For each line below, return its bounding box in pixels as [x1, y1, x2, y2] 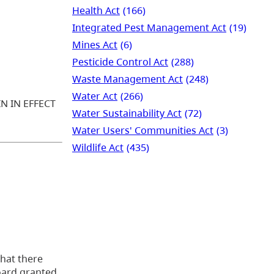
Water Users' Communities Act [72, 123, 213, 137]
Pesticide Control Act [72, 54, 168, 68]
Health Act [72, 3, 120, 17]
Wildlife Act [72, 140, 124, 154]
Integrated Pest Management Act [72, 20, 226, 34]
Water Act [72, 89, 117, 103]
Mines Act [72, 37, 117, 51]
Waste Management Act [72, 72, 183, 86]
